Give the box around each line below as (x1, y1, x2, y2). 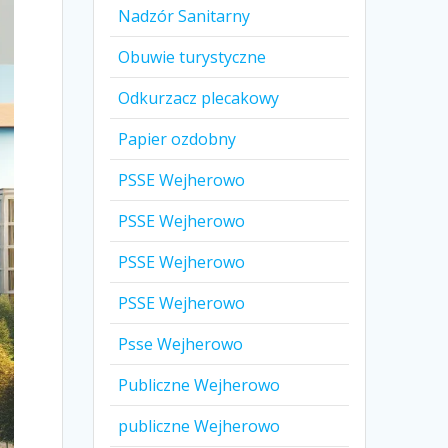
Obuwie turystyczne (118, 46, 267, 69)
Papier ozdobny (118, 128, 237, 151)
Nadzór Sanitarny (118, 5, 251, 28)
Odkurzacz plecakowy (118, 87, 280, 110)
